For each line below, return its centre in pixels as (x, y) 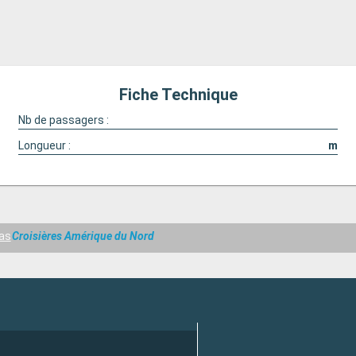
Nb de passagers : (63, 120)
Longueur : (44, 145)
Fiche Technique (178, 95)
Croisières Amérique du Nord (83, 236)
